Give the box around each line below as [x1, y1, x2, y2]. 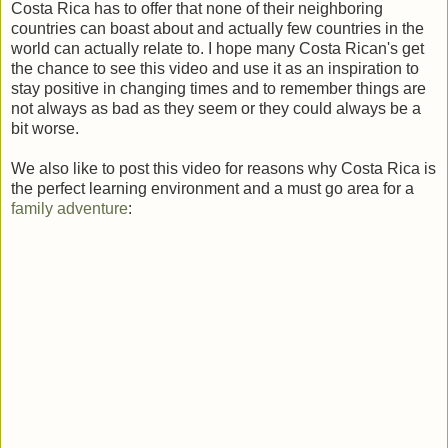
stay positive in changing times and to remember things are [11, 79, 426, 97]
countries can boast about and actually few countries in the [11, 19, 424, 37]
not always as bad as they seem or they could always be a [11, 99, 421, 117]
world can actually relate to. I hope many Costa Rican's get [11, 39, 424, 57]
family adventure [11, 199, 128, 217]
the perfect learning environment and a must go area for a [11, 179, 414, 197]
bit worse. [11, 119, 79, 137]
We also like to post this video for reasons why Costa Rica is [11, 159, 436, 177]
